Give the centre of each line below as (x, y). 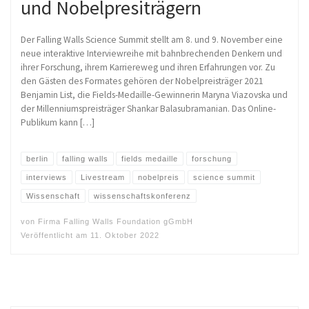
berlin (38, 158)
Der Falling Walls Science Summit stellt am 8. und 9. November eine (152, 40)
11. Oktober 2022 (125, 236)
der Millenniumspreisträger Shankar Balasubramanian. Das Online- (148, 109)
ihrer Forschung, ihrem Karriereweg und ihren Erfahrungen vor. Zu (148, 68)
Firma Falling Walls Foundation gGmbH (116, 221)
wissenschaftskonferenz (142, 196)
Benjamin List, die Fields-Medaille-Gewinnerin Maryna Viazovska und (154, 95)
